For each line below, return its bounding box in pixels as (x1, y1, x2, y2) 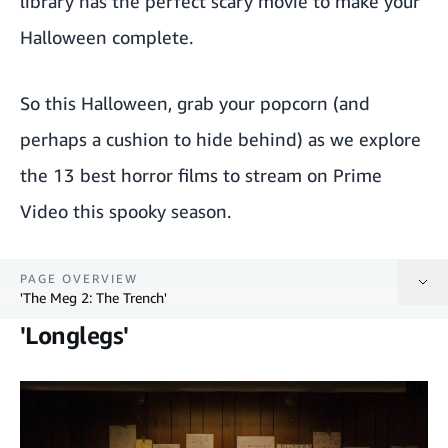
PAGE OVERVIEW (20, 270, 138, 286)
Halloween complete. (20, 25, 193, 48)
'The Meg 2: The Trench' (20, 288, 167, 306)
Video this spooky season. (20, 199, 231, 222)
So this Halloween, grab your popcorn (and (20, 91, 370, 114)
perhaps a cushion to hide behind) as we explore (20, 127, 421, 150)
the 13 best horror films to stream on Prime (20, 163, 382, 186)
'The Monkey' (20, 385, 91, 401)
